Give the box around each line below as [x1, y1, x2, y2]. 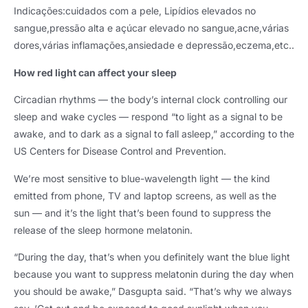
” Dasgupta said [111, 285, 184, 297]
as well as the [216, 189, 276, 201]
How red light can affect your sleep [14, 66, 177, 78]
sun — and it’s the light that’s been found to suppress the [14, 206, 271, 219]
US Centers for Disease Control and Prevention [14, 145, 223, 157]
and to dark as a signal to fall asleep [49, 128, 211, 140]
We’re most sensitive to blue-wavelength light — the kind [14, 172, 270, 184]
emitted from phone [14, 189, 102, 201]
